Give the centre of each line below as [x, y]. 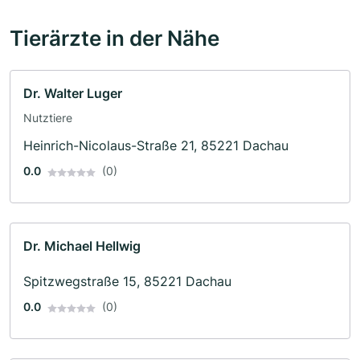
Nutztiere [48, 118]
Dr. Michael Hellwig [82, 246]
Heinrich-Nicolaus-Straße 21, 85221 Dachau [156, 146]
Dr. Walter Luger [73, 94]
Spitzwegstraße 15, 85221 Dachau [127, 282]
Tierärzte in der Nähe [115, 38]
